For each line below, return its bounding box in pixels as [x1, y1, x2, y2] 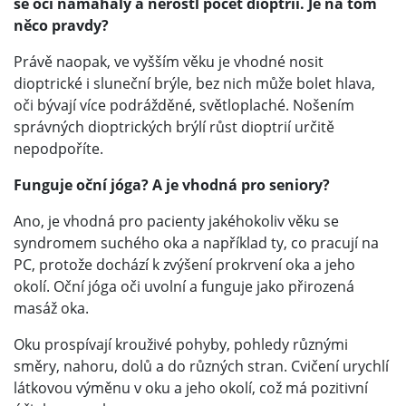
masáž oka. [14, 298, 89, 319]
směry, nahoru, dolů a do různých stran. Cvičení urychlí [14, 356, 389, 377]
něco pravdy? [14, 15, 109, 36]
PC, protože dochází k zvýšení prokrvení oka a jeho [14, 255, 355, 275]
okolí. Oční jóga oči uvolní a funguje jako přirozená [14, 276, 354, 297]
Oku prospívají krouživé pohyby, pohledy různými [14, 334, 348, 355]
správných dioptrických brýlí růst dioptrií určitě [14, 117, 334, 138]
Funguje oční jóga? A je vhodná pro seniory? [14, 175, 330, 196]
